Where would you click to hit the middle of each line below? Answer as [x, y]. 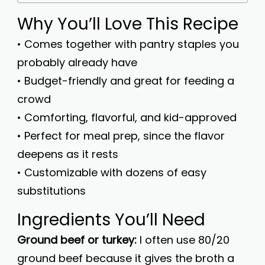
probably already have [77, 62]
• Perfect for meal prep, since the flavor [121, 136]
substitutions [51, 191]
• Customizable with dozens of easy [112, 172]
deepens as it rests [68, 154]
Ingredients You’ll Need [111, 220]
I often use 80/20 [183, 240]
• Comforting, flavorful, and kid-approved [127, 117]
